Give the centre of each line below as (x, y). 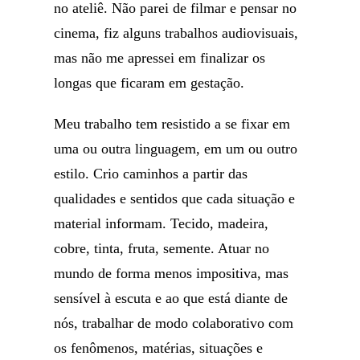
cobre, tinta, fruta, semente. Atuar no (162, 248)
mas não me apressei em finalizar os (160, 58)
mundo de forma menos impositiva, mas (172, 273)
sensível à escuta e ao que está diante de (171, 298)
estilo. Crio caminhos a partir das (151, 174)
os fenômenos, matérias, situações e (159, 348)
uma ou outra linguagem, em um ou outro (176, 149)
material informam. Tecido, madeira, (162, 223)
